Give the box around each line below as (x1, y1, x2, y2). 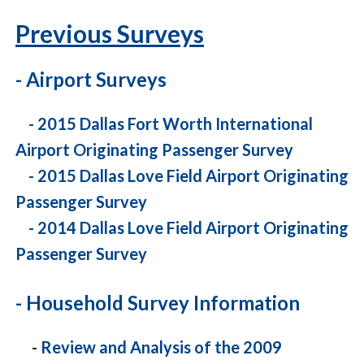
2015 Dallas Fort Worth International (37, 114, 313, 134)
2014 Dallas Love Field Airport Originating (37, 218, 349, 238)
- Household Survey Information (15, 291, 300, 315)
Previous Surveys (15, 19, 204, 49)
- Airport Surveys (15, 67, 167, 92)
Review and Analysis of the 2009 (41, 337, 282, 357)
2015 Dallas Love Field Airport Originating (37, 166, 349, 186)
